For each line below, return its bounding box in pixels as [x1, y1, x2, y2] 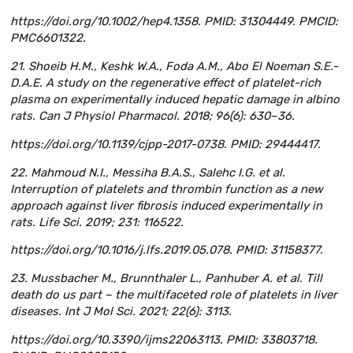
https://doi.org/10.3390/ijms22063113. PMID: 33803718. [10, 333, 318, 347]
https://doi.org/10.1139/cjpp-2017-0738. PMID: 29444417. [10, 136, 321, 151]
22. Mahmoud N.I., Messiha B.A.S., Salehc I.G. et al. [10, 165, 285, 180]
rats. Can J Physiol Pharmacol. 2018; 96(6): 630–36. [10, 108, 295, 123]
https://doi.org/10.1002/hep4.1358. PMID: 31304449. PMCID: [10, 14, 338, 29]
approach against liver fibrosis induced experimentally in [10, 198, 322, 213]
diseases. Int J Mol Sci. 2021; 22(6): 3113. [10, 304, 232, 319]
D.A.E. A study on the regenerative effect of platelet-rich [10, 75, 321, 90]
